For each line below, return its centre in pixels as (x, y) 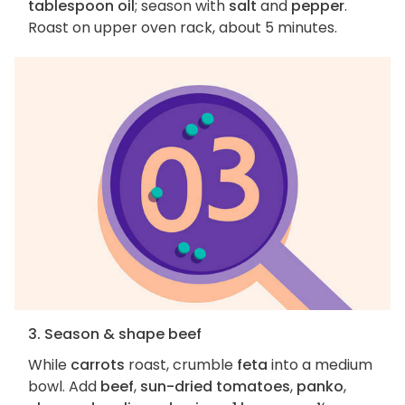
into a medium (320, 364)
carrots (98, 364)
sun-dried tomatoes (215, 386)
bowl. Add (64, 386)
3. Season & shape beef (115, 334)
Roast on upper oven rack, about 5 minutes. (183, 28)
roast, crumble (181, 364)
